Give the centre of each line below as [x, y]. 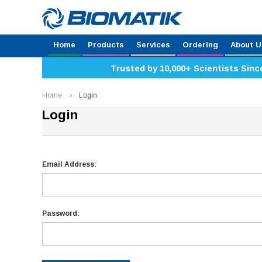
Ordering [200, 45]
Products [106, 45]
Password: [61, 213]
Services [153, 45]
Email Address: [69, 164]
